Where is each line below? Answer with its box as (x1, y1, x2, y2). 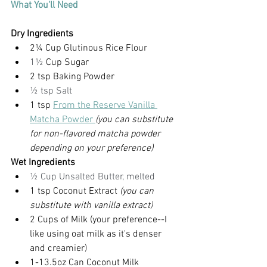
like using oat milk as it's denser (30, 228, 164, 240)
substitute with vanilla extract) (30, 199, 153, 212)
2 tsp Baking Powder (30, 70, 114, 83)
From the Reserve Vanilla (53, 99, 157, 111)
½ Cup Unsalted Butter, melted (30, 170, 155, 183)
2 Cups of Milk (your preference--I (30, 213, 169, 226)
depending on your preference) (30, 142, 153, 154)
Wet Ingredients (11, 156, 75, 169)
